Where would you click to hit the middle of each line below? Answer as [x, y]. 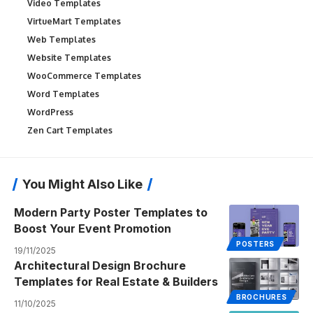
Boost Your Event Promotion [93, 228]
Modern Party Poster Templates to [111, 212]
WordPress [50, 112]
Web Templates [61, 39]
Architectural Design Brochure [100, 265]
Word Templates [63, 94]
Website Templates [69, 58]
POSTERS [255, 244]
